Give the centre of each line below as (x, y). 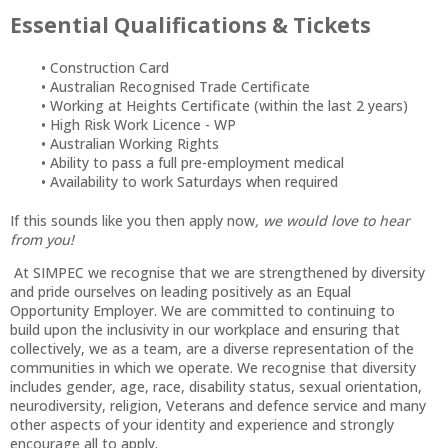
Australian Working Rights (134, 143)
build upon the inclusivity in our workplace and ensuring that (205, 329)
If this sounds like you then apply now (132, 220)
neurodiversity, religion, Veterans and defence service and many (218, 405)
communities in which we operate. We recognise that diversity (213, 367)
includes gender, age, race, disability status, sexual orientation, (216, 386)
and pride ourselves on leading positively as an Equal (180, 291)
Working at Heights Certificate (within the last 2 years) (228, 105)
